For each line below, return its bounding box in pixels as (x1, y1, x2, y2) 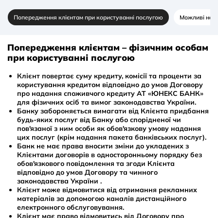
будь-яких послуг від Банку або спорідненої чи (17, 115, 181, 124)
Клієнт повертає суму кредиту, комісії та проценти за (17, 71, 201, 80)
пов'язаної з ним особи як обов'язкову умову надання (17, 124, 201, 133)
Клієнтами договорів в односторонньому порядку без (17, 150, 202, 159)
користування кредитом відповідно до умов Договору (17, 80, 203, 89)
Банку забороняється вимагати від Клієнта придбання (17, 106, 209, 115)
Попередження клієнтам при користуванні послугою (14, 14, 163, 21)
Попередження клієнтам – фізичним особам (7, 42, 208, 53)
